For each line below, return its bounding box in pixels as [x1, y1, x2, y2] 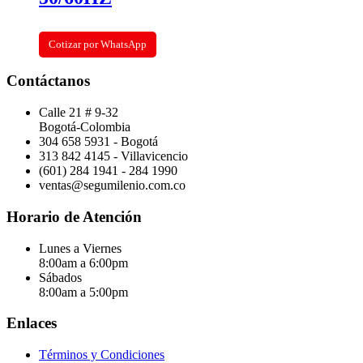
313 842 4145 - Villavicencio [39, 149, 188, 164]
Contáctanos [6, 72, 90, 90]
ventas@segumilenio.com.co [39, 178, 186, 193]
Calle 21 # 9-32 [39, 105, 118, 120]
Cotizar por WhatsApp [49, 37, 147, 50]
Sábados [39, 270, 82, 284]
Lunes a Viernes [39, 241, 122, 255]
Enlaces [6, 314, 57, 332]
